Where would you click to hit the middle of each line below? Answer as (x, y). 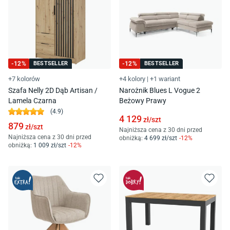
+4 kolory (132, 79)
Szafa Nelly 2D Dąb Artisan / (53, 90)
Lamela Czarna (32, 100)
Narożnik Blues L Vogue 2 (160, 90)
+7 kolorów (24, 79)
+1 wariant (165, 79)
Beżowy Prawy (143, 100)
